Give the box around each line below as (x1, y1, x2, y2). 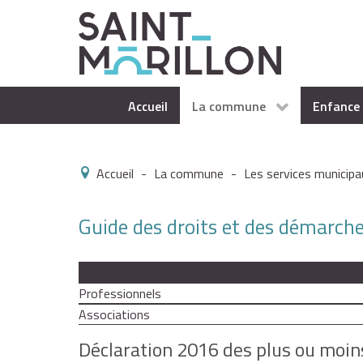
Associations (79, 305, 150, 325)
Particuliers (79, 263, 139, 283)
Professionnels (79, 284, 161, 304)
